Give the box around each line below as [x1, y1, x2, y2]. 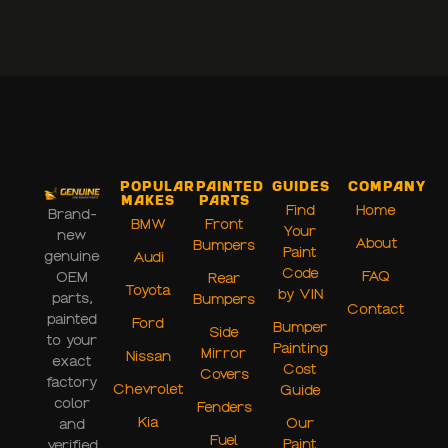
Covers [199, 365, 249, 383]
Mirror [201, 344, 247, 362]
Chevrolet [112, 380, 184, 398]
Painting [272, 339, 328, 357]
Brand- [47, 205, 97, 223]
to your [46, 331, 98, 349]
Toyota [125, 281, 171, 299]
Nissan [125, 347, 171, 365]
